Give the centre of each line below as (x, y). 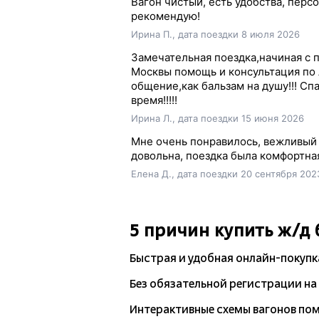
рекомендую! (165, 16)
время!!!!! (154, 100)
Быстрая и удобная (182, 258)
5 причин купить (203, 230)
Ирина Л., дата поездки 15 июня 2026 (217, 118)
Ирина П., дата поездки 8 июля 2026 (215, 34)
